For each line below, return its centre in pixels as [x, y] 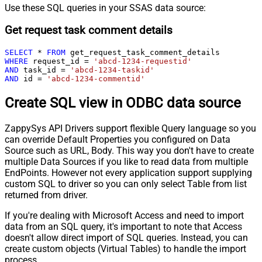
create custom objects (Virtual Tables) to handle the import [125, 249]
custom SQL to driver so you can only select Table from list [126, 184]
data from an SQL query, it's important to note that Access [123, 226]
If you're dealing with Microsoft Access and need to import [124, 215]
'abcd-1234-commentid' [96, 79]
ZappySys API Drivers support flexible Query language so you [130, 128]
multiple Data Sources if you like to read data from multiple [126, 161]
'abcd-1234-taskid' [112, 70]
